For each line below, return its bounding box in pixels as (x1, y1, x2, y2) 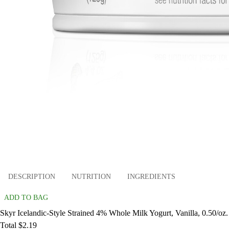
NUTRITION (72, 172, 111, 180)
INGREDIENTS (127, 172, 175, 180)
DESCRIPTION (8, 172, 55, 180)
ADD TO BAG (4, 194, 48, 202)
